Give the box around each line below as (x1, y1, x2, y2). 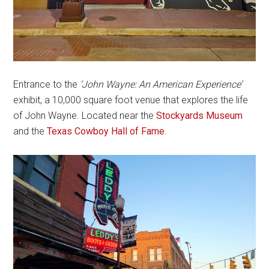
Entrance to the (13, 79, 80, 91)
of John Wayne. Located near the (13, 110, 157, 122)
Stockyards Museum (156, 110, 243, 122)
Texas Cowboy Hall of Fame (47, 125, 165, 138)
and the (13, 125, 47, 138)
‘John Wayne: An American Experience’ (80, 79, 243, 91)
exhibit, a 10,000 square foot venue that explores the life (13, 94, 249, 106)
